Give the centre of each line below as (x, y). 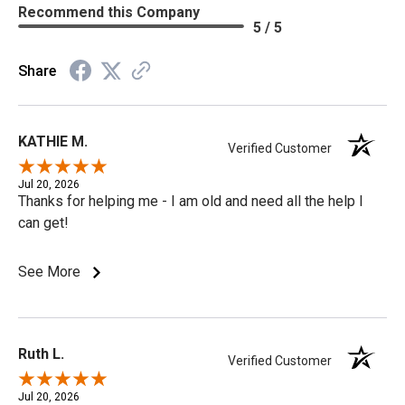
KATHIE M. (53, 141)
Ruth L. (41, 353)
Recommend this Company (109, 12)
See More (51, 271)
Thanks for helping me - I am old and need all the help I (191, 201)
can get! (43, 222)
